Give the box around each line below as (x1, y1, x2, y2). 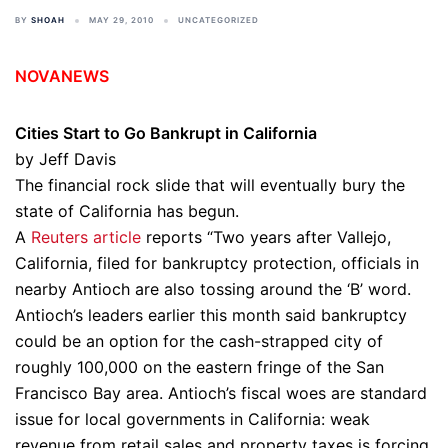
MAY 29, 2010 (89, 15, 154, 25)
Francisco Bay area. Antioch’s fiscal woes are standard (15, 383, 427, 403)
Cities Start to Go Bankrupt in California (15, 123, 317, 143)
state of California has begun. (15, 201, 239, 221)
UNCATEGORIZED (178, 15, 259, 25)
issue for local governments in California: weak (15, 409, 370, 429)
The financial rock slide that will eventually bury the (15, 175, 405, 195)
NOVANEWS (15, 66, 109, 86)
